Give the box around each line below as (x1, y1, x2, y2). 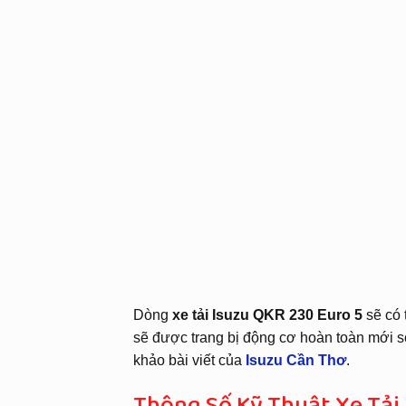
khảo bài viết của (133, 353, 246, 369)
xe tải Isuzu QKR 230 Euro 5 (172, 307, 363, 324)
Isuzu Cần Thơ (246, 353, 346, 369)
